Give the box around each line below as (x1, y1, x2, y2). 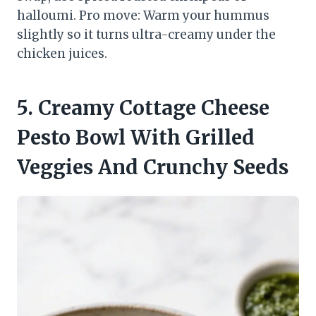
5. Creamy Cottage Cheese (17, 95, 269, 121)
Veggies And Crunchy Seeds (17, 154, 288, 180)
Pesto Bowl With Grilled (17, 124, 255, 150)
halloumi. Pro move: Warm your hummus (17, 7, 269, 23)
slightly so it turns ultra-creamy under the (17, 26, 276, 42)
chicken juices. (17, 45, 107, 61)
